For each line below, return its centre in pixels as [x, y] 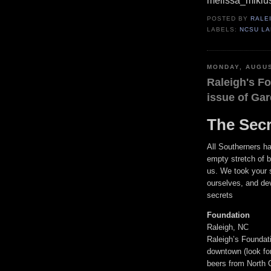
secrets [220, 195]
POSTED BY [229, 19]
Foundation [228, 215]
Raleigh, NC [228, 227]
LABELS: [224, 30]
